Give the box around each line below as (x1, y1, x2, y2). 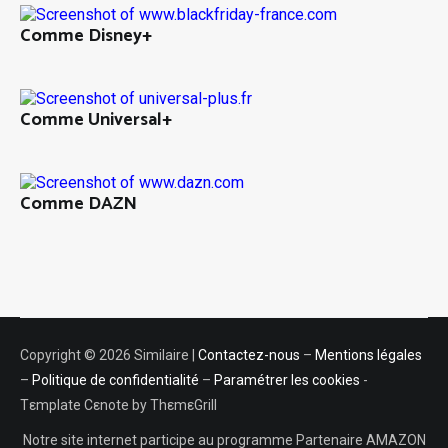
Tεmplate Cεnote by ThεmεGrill (20, 397, 217, 414)
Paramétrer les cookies (214, 372, 360, 389)
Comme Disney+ (20, 21, 152, 52)
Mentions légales (315, 347, 422, 364)
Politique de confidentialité (32, 372, 199, 389)
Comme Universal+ (20, 105, 172, 136)
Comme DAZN (20, 189, 137, 220)
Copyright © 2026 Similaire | (20, 347, 198, 364)
